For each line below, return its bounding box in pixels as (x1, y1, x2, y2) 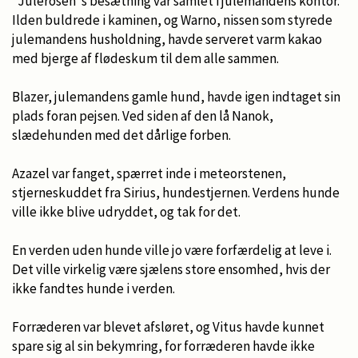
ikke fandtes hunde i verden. (12, 279, 175, 297)
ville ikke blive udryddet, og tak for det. (12, 202, 241, 221)
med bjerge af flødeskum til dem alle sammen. (12, 49, 279, 67)
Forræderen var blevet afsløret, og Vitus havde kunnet (12, 317, 324, 336)
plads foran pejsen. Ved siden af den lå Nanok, (12, 106, 273, 125)
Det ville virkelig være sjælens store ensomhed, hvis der (12, 260, 330, 278)
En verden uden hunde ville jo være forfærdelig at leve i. (12, 241, 332, 259)
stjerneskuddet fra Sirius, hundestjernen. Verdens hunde (12, 183, 340, 201)
